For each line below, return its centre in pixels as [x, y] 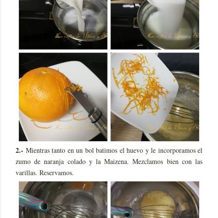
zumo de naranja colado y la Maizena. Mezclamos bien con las [109, 162]
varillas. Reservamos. [45, 173]
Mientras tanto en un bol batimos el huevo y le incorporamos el [113, 150]
